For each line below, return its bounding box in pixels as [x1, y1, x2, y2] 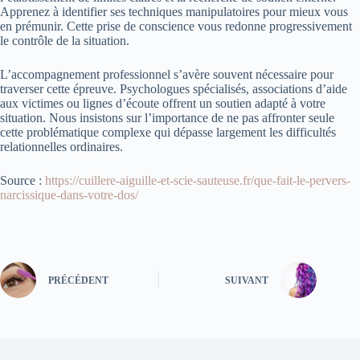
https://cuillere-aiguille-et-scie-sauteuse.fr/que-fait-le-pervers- [45, 173, 350, 187]
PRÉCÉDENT [48, 275, 108, 287]
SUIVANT [225, 275, 269, 287]
